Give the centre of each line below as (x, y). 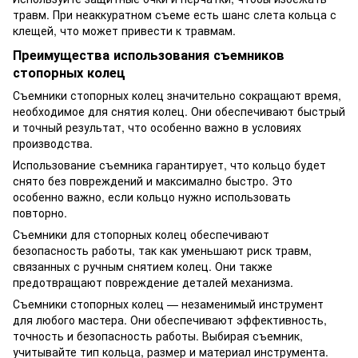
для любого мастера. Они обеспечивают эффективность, (170, 319)
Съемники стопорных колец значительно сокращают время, (177, 95)
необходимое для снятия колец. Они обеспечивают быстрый (179, 111)
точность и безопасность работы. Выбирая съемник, (158, 335)
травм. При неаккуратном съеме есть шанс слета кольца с (175, 14)
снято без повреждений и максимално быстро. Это (153, 180)
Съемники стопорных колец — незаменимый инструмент (168, 303)
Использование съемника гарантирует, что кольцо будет (169, 164)
